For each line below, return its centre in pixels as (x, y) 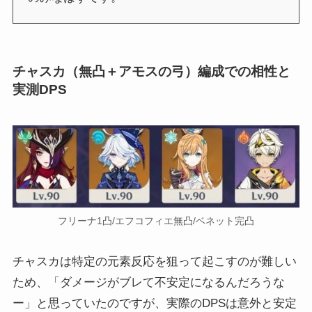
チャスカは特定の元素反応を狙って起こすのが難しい (154, 261)
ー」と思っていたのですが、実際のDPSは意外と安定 (154, 303)
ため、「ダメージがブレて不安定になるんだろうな (148, 282)
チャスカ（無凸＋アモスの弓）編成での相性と (151, 72)
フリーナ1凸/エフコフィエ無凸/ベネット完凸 (156, 221)
